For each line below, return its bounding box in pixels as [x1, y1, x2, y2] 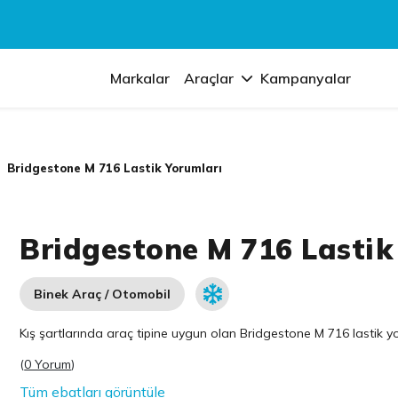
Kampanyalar [260, 69, 352, 87]
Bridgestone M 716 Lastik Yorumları [6, 161, 222, 175]
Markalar [110, 69, 171, 87]
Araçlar [184, 69, 235, 87]
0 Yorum [24, 356, 72, 372]
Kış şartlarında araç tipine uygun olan [20, 325, 241, 341]
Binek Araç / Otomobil [34, 286, 171, 302]
